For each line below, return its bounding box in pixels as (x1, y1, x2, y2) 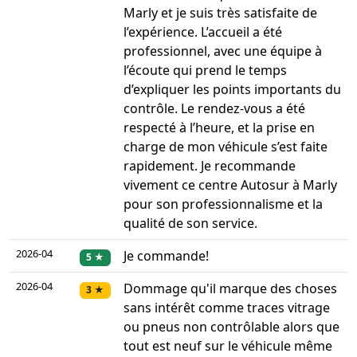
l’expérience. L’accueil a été (124, 23, 282, 41)
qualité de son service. (124, 214, 257, 233)
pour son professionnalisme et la (124, 195, 323, 214)
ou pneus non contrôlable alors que (124, 318, 339, 336)
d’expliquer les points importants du (124, 80, 341, 99)
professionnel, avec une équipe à (124, 42, 322, 61)
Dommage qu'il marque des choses (124, 280, 337, 298)
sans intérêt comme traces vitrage (124, 299, 330, 317)
